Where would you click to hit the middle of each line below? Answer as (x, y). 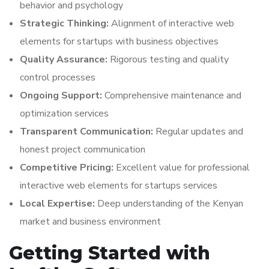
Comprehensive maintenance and (172, 95)
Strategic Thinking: (64, 23)
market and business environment (90, 222)
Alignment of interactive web (171, 23)
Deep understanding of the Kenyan (169, 204)
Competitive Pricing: (67, 168)
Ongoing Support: (61, 95)
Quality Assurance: (64, 59)
